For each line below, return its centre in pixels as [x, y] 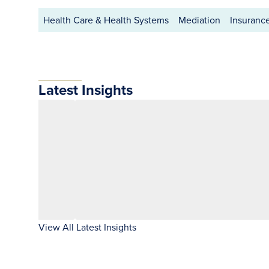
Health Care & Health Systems [106, 20]
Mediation [199, 20]
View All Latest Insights [87, 227]
